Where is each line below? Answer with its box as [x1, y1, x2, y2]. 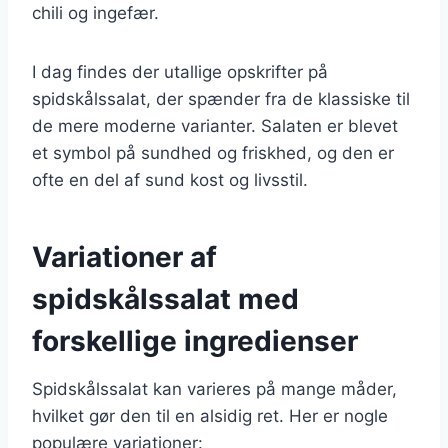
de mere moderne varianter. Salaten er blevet [32, 115, 398, 136]
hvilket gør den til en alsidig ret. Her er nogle [32, 405, 388, 426]
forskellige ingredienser [32, 323, 358, 358]
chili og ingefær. [32, 2, 159, 23]
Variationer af [32, 239, 217, 274]
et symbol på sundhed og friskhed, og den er [32, 142, 394, 163]
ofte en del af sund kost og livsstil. [32, 169, 308, 190]
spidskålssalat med [32, 281, 299, 316]
